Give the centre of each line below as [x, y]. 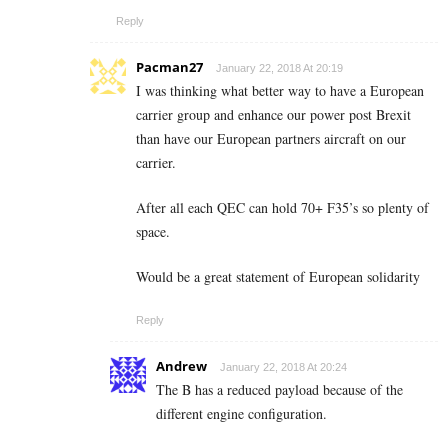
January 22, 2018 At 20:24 [283, 367]
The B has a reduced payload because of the [279, 390]
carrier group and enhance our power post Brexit [273, 115]
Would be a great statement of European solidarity [278, 277]
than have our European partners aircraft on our [271, 139]
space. [153, 232]
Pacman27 [169, 67]
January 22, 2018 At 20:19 [279, 68]
